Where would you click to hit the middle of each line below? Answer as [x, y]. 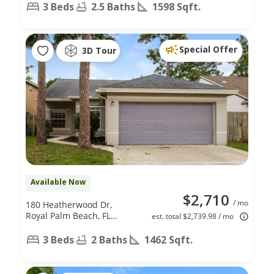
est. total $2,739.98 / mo [193, 216]
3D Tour [99, 51]
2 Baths [109, 239]
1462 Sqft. [168, 239]
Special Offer [208, 49]
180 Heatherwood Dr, [69, 204]
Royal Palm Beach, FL [68, 215]
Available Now [58, 182]
